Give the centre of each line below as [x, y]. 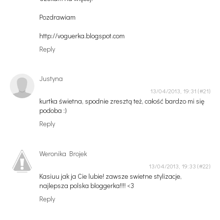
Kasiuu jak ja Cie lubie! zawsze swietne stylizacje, [110, 176]
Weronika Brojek [63, 153]
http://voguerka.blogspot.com [82, 35]
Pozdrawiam [57, 17]
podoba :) [53, 110]
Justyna [51, 79]
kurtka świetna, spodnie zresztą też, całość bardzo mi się [122, 101]
